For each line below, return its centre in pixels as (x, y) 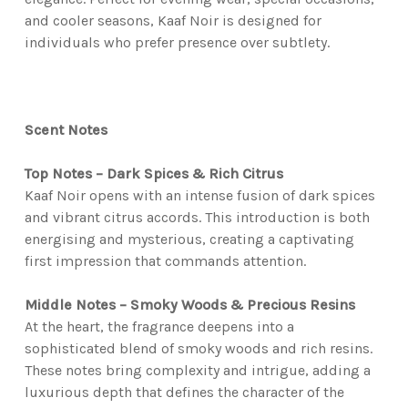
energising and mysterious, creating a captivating (189, 240)
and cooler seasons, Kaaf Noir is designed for (173, 21)
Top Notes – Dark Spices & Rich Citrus (153, 174)
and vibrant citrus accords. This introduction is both (197, 218)
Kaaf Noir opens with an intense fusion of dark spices (199, 196)
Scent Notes (66, 130)
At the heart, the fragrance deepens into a (159, 327)
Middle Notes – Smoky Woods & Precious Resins (189, 305)
